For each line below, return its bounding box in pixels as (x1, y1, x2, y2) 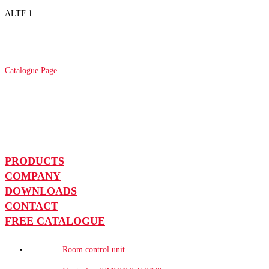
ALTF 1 (5, 8, 32, 18)
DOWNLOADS (5, 184, 77, 197)
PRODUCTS (5, 154, 64, 167)
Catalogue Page (5, 65, 57, 75)
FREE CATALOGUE (5, 214, 105, 227)
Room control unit (62, 244, 125, 254)
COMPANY (5, 169, 61, 182)
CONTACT (5, 199, 58, 212)
